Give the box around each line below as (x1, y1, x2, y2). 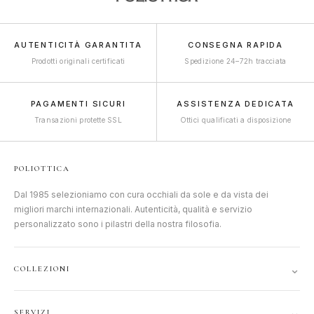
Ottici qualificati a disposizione (179, 116, 292, 125)
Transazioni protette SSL (34, 116, 123, 125)
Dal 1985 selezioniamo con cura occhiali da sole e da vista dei (14, 189, 268, 200)
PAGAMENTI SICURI (30, 99, 126, 109)
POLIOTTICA (14, 164, 70, 174)
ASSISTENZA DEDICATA (177, 99, 294, 109)
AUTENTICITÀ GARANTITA (14, 40, 142, 50)
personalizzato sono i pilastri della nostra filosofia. (14, 219, 221, 230)
